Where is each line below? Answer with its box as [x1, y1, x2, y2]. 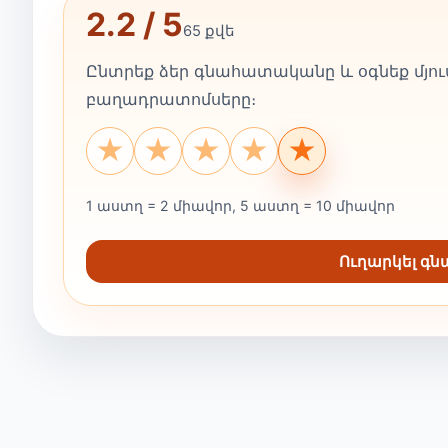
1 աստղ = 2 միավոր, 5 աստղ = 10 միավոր [86, 196, 395, 214]
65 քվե [183, 21, 235, 40]
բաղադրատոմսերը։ [86, 88, 256, 109]
